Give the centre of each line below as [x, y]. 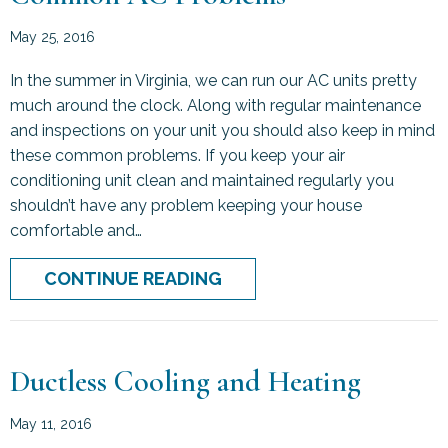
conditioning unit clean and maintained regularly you [202, 180]
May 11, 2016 [51, 423]
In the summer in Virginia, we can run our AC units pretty [213, 80]
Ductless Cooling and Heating [185, 381]
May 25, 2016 [52, 36]
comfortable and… [76, 230]
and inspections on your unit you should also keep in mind [222, 130]
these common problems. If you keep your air [177, 155]
